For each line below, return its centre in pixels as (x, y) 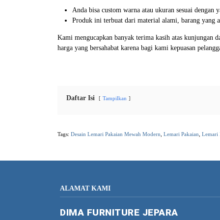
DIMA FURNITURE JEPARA (119, 213)
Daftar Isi (81, 98)
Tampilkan (115, 98)
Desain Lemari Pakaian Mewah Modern (116, 134)
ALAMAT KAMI (85, 189)
